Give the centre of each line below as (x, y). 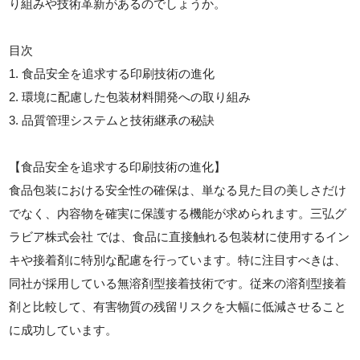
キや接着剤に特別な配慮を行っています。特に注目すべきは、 (178, 260)
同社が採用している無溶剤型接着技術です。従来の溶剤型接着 (178, 283)
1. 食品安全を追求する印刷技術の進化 (112, 73)
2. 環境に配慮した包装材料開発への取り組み (130, 96)
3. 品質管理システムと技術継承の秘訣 (112, 120)
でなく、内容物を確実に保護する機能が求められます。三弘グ (178, 213)
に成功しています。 (63, 329)
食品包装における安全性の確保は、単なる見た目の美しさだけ (178, 190)
